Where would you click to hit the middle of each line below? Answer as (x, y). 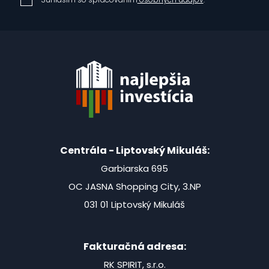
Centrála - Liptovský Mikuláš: (134, 151)
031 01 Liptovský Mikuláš (134, 205)
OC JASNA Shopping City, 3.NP (134, 187)
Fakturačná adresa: (134, 247)
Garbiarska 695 (134, 169)
